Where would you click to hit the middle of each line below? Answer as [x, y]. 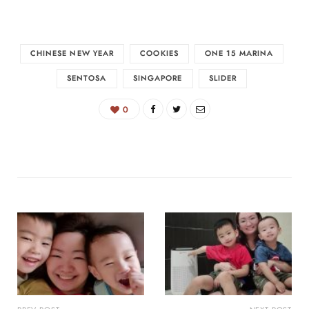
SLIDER [223, 78]
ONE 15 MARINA [239, 53]
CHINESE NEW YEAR [72, 53]
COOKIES [159, 53]
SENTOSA [87, 78]
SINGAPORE [158, 78]
